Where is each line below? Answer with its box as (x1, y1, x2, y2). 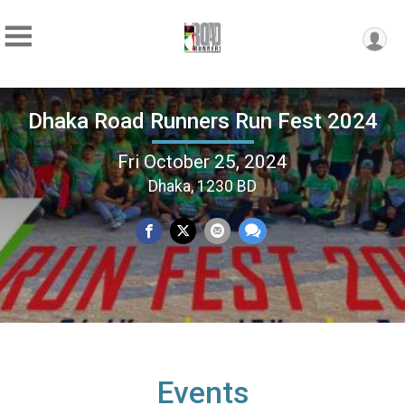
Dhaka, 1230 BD (148, 176, 257, 195)
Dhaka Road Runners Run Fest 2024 (27, 108, 378, 134)
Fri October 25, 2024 (118, 150, 287, 173)
